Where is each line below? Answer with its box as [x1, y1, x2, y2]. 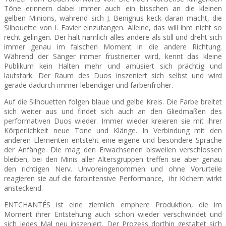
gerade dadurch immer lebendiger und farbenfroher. [4, 80, 173, 90]
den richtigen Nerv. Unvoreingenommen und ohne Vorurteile [4, 164, 222, 174]
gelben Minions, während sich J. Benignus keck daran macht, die [4, 13, 222, 23]
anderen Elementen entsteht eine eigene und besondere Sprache [4, 135, 222, 145]
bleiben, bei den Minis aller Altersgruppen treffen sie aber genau [4, 154, 222, 164]
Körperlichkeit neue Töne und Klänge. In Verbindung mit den [4, 126, 222, 136]
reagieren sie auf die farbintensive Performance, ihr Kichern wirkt [4, 174, 222, 184]
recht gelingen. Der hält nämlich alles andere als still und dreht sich [4, 32, 222, 42]
